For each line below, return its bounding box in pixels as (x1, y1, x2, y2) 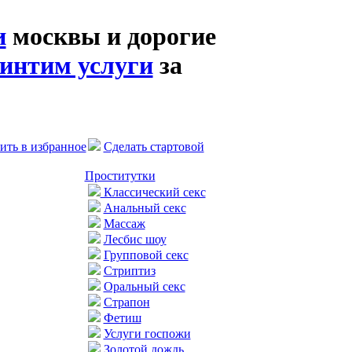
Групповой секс (103, 248, 189, 262)
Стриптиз (103, 264, 156, 277)
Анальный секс (103, 201, 186, 214)
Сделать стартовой (103, 140, 204, 153)
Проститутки (84, 169, 156, 182)
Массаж (103, 217, 145, 230)
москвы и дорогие (5, 22, 216, 50)
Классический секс (100, 185, 206, 199)
